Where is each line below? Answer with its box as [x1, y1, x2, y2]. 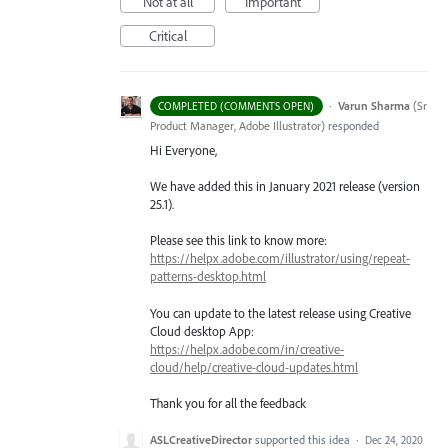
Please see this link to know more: [150, 232, 327, 249]
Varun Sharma [337, 98, 410, 114]
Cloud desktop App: [150, 322, 254, 339]
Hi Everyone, [150, 142, 217, 159]
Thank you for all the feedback [150, 394, 306, 411]
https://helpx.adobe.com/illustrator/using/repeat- [150, 250, 410, 267]
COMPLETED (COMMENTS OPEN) [158, 99, 315, 114]
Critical [148, 27, 187, 46]
